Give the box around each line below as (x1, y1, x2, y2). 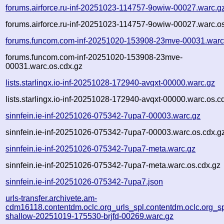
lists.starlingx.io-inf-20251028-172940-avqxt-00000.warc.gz (5, 78, 215, 87)
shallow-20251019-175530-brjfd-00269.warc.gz (5, 211, 174, 220)
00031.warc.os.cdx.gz (5, 61, 83, 70)
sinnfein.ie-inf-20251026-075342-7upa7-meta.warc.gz (5, 144, 196, 153)
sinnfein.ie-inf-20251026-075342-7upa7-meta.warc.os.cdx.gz (5, 160, 221, 169)
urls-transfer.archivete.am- (5, 193, 97, 202)
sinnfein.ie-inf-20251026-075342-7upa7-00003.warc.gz (5, 111, 201, 120)
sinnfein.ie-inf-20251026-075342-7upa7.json (5, 177, 163, 186)
